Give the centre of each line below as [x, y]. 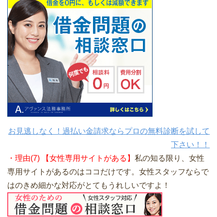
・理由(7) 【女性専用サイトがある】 [71, 158]
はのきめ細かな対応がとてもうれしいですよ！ [89, 186]
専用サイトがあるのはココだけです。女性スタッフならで [108, 172]
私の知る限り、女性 [170, 158]
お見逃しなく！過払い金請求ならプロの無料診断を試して [109, 131]
